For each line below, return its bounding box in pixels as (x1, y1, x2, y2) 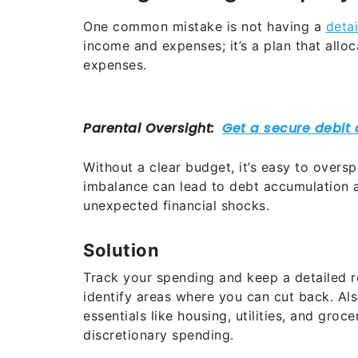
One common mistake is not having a (83, 18, 326, 34)
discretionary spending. (83, 326, 234, 343)
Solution (83, 239, 159, 261)
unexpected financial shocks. (83, 197, 269, 213)
